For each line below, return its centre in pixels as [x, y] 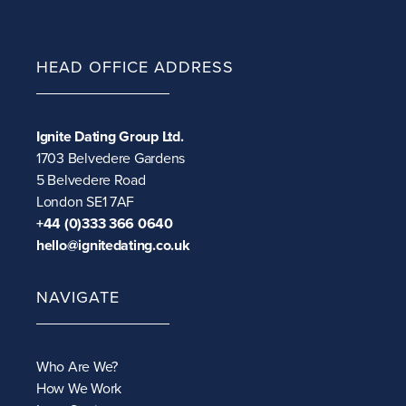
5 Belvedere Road [91, 181]
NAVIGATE [78, 298]
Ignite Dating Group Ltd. [110, 137]
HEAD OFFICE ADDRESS [135, 68]
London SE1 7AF [86, 203]
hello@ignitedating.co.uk [113, 246]
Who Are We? [77, 367]
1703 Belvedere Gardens [111, 159]
